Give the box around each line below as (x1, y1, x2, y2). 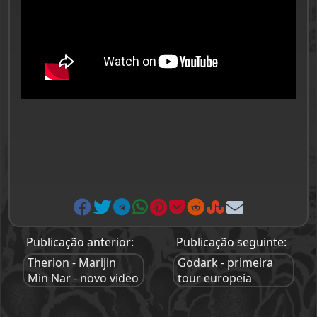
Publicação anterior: (26, 234, 134, 250)
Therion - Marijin (28, 255, 117, 270)
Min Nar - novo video (28, 270, 139, 286)
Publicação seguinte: (176, 234, 287, 250)
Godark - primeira (178, 255, 273, 270)
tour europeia (178, 270, 252, 286)
